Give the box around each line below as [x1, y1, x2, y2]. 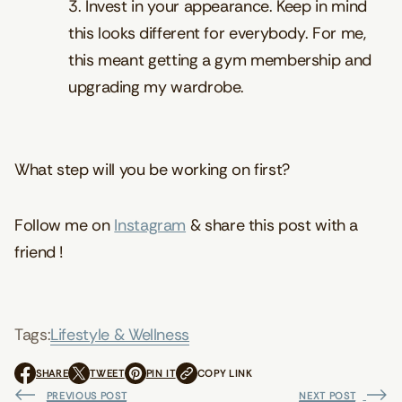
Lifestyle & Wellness [50, 323, 190, 345]
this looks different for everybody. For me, [68, 22, 366, 44]
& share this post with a [186, 214, 359, 236]
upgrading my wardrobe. [68, 75, 249, 98]
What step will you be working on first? [14, 158, 290, 180]
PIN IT [145, 366, 176, 380]
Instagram [114, 214, 187, 236]
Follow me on [14, 214, 115, 236]
